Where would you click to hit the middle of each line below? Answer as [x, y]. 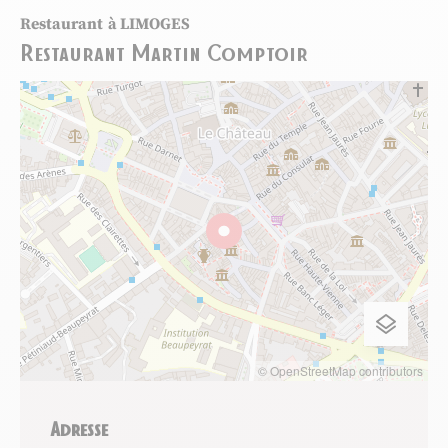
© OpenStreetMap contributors [340, 371]
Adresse [79, 428]
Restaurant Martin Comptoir [164, 52]
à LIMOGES [149, 24]
